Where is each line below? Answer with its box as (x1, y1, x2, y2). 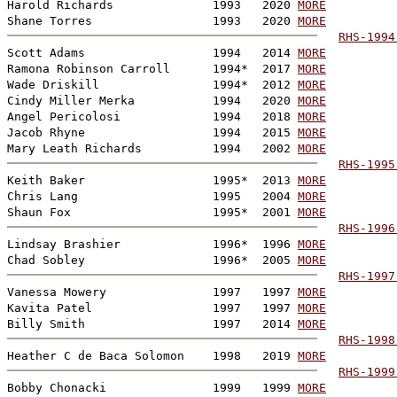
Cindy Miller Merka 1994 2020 (7, 93, 298, 107)
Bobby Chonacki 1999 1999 (7, 380, 298, 394)
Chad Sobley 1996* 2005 (7, 253, 298, 267)
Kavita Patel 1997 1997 (7, 300, 298, 315)
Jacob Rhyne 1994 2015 (7, 125, 298, 139)
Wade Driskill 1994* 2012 (7, 77, 298, 91)
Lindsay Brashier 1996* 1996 (7, 237, 298, 251)
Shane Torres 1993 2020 (7, 13, 298, 27)
